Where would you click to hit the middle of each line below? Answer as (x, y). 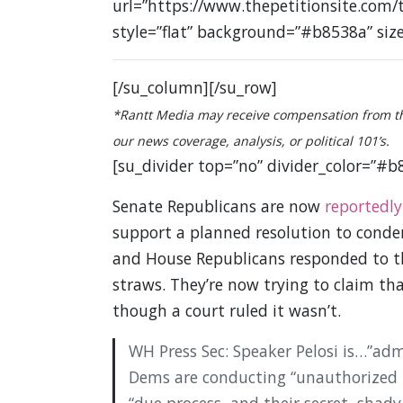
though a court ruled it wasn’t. (226, 311)
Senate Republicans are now (218, 206)
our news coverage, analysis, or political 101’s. (251, 141)
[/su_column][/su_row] (194, 88)
